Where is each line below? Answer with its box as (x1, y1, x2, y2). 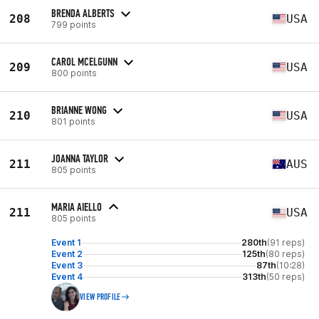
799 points (51, 19, 96, 30)
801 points (51, 115, 95, 127)
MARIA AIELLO (51, 200, 102, 214)
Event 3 (51, 260, 83, 271)
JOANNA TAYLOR (51, 151, 108, 165)
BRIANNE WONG (51, 103, 107, 117)
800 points (51, 67, 97, 78)
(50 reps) (266, 271, 305, 282)
